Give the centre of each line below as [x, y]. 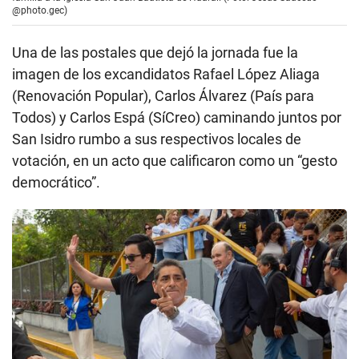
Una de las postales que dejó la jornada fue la [155, 52]
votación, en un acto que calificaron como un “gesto [175, 160]
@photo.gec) [40, 10]
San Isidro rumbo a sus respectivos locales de [157, 139]
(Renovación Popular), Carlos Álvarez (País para [163, 95]
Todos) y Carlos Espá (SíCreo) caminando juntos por [177, 117]
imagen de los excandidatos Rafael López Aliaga [166, 74]
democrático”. [56, 182]
